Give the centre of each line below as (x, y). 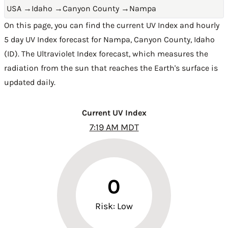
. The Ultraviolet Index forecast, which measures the (113, 54)
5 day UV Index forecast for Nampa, (69, 39)
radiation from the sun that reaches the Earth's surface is (111, 68)
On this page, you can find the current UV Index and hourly (112, 25)
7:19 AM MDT (114, 127)
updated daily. (30, 82)
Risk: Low (114, 206)
